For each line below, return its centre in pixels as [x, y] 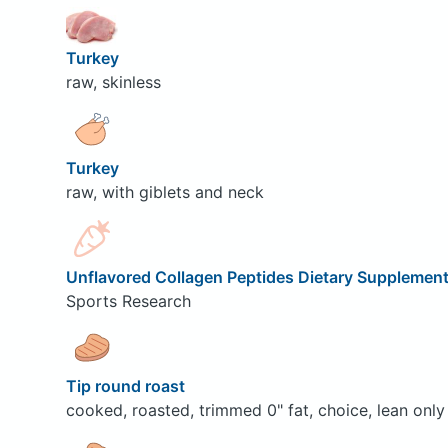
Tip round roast [127, 385]
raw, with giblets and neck [164, 191]
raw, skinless [113, 82]
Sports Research [128, 300]
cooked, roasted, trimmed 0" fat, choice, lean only [255, 409]
